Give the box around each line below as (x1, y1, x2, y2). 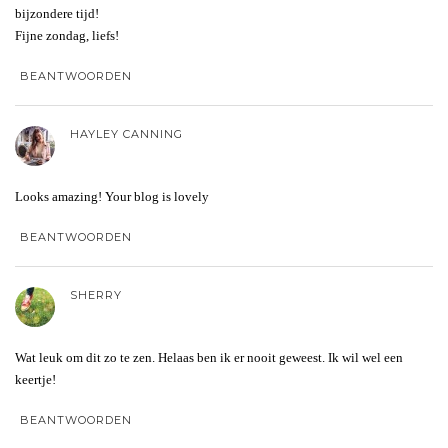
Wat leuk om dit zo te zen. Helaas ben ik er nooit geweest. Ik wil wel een (15, 349, 403, 365)
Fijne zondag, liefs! (15, 27, 119, 43)
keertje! (15, 371, 56, 387)
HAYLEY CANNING (70, 126, 183, 141)
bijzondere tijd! (15, 5, 99, 21)
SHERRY (70, 287, 122, 302)
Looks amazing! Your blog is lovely (15, 188, 209, 204)
